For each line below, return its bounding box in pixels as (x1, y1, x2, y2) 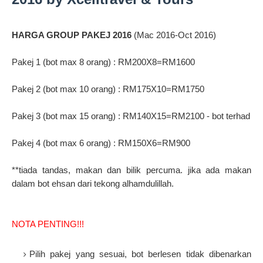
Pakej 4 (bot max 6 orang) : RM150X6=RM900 (12, 138, 190, 149)
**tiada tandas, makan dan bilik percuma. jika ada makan (12, 165, 251, 176)
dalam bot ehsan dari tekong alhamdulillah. (12, 178, 174, 189)
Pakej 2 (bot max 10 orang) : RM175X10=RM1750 (12, 84, 204, 95)
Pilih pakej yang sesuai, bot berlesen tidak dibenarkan (29, 249, 251, 259)
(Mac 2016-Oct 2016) (131, 30, 216, 41)
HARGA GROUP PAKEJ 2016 (12, 30, 131, 41)
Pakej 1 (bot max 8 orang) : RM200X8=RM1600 (12, 57, 195, 68)
